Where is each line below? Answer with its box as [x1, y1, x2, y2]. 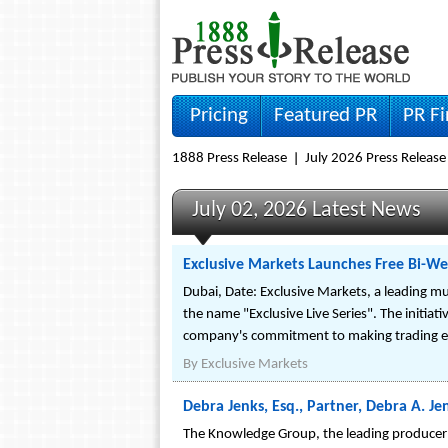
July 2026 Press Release [305, 151, 446, 166]
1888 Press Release [172, 151, 287, 166]
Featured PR [274, 105, 377, 126]
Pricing [190, 105, 248, 126]
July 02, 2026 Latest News [192, 199, 421, 222]
